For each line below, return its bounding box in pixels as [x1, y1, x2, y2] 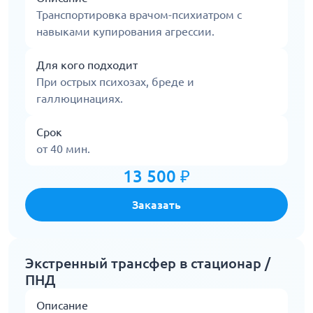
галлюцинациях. [36, 92, 123, 105]
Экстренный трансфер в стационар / [25, 255, 270, 272]
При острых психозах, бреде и [36, 75, 194, 89]
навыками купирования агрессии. [36, 25, 214, 38]
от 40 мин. [36, 143, 90, 156]
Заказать [132, 198, 181, 212]
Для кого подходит [36, 59, 138, 72]
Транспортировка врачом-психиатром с [36, 8, 242, 22]
